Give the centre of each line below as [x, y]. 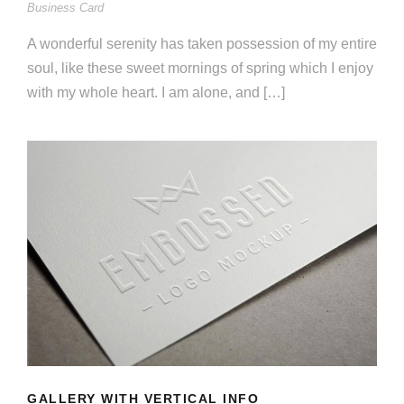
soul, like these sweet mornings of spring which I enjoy [200, 69]
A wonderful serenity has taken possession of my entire [202, 44]
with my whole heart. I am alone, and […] [156, 93]
